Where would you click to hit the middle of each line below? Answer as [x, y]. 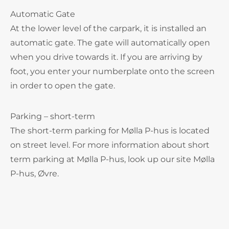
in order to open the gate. [63, 86]
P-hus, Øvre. [35, 174]
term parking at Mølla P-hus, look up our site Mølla [112, 159]
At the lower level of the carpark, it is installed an [108, 28]
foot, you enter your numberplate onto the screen [112, 71]
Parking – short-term [53, 116]
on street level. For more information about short [110, 145]
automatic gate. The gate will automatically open [110, 43]
